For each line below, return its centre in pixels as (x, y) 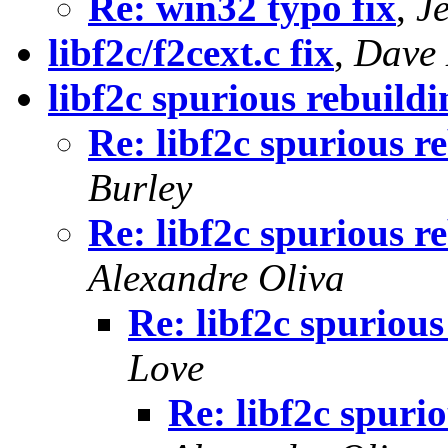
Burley (140, 188)
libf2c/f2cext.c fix (191, 53)
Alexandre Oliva (216, 278)
